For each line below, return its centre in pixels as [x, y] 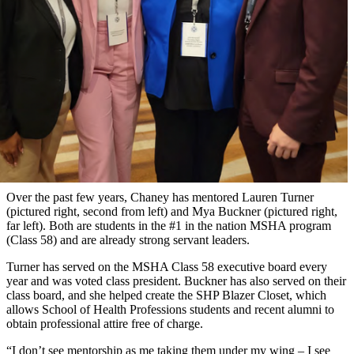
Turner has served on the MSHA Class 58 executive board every [167, 267]
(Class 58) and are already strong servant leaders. [128, 240]
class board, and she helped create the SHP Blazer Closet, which [166, 296]
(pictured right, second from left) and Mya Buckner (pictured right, [172, 212]
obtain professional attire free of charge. [105, 324]
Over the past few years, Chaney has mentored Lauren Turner [160, 198]
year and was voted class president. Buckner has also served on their [176, 281]
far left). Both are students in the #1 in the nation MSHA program [169, 226]
